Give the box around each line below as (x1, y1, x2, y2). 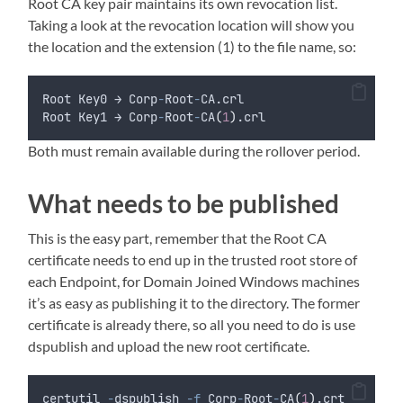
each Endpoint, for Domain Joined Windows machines (28, 272, 361, 290)
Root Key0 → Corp (42, 90, 158, 107)
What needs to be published (28, 187, 340, 219)
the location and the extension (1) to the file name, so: (28, 37, 357, 55)
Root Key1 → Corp (42, 108, 158, 125)
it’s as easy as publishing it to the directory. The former (28, 293, 361, 311)
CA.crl (201, 90, 245, 107)
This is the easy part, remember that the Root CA (28, 228, 327, 246)
